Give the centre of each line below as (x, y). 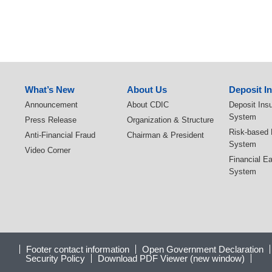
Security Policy (55, 259)
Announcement (51, 105)
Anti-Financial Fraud (60, 135)
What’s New (50, 90)
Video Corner (48, 151)
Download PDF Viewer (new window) (171, 259)
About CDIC (148, 105)
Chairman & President (165, 135)
